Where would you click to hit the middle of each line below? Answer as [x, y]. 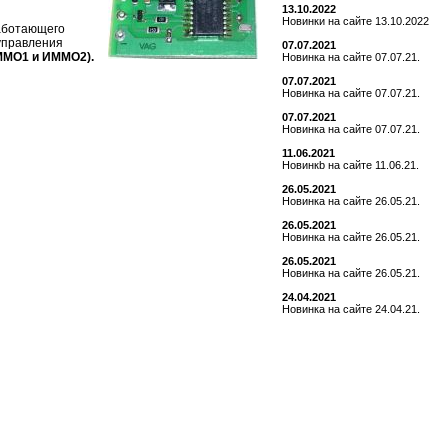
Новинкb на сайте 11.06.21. [350, 165]
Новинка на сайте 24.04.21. [351, 309]
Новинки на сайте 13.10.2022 [355, 21]
